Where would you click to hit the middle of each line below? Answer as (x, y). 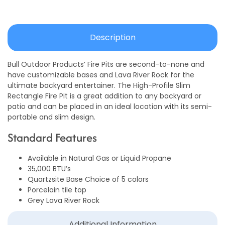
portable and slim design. (51, 117)
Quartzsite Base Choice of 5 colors (88, 179)
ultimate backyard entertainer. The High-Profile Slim (99, 86)
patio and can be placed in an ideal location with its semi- (110, 107)
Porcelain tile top (57, 190)
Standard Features (52, 137)
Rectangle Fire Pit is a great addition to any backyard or (104, 96)
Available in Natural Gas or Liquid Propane (99, 158)
